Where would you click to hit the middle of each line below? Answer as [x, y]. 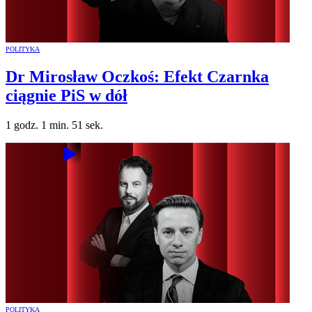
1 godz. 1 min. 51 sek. [54, 125]
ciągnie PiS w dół [67, 96]
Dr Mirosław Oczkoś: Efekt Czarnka [137, 77]
